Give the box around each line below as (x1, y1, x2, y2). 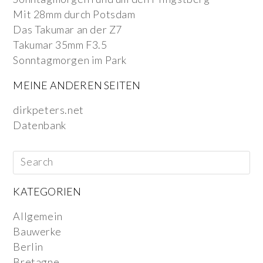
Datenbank (13, 118, 66, 131)
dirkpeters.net (13, 103, 84, 116)
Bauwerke (13, 224, 62, 238)
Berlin (13, 240, 44, 253)
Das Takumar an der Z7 (13, 22, 123, 36)
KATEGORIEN (13, 184, 82, 198)
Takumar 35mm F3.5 (13, 38, 107, 51)
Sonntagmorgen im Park (13, 53, 127, 66)
